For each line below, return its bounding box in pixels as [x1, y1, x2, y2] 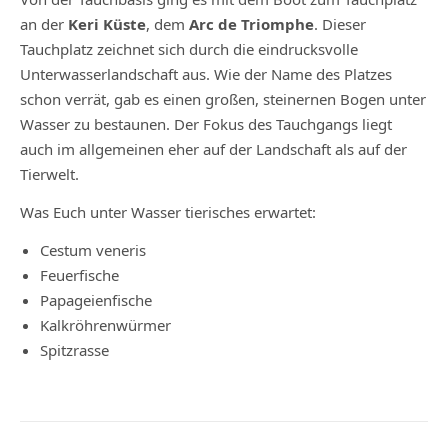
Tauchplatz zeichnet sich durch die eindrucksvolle [20, 39, 358, 60]
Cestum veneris [40, 240, 146, 261]
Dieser [322, 14, 366, 35]
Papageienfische [40, 290, 152, 311]
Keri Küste [68, 14, 146, 35]
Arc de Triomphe [189, 14, 314, 35]
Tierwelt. [20, 164, 79, 185]
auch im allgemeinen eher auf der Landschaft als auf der [20, 139, 407, 160]
